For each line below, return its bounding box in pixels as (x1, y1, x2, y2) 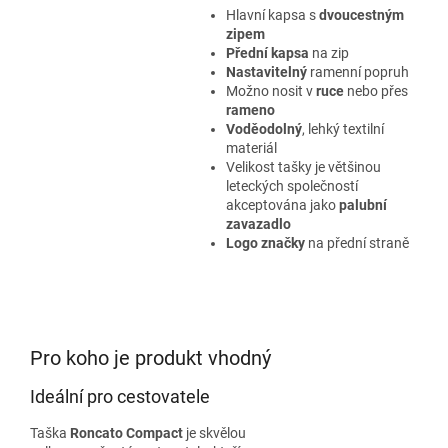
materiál (225, 140, 277, 156)
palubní (338, 197, 387, 213)
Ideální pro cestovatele (30, 386, 210, 407)
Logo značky (225, 235, 305, 251)
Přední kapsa (225, 45, 309, 61)
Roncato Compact (70, 425, 183, 441)
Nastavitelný (225, 64, 307, 80)
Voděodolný (225, 121, 302, 137)
